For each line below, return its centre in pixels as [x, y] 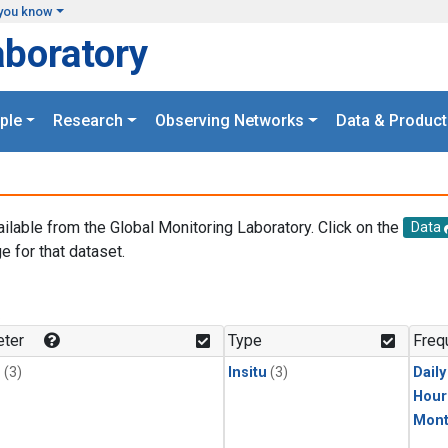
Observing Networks [229, 121]
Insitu [247, 373]
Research [88, 121]
